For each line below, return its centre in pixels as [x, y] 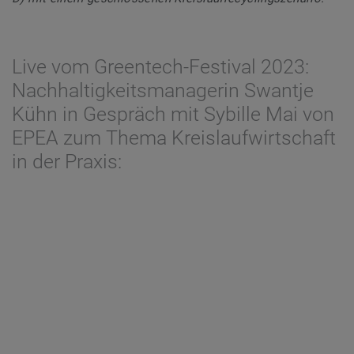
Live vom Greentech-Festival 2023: [160, 66]
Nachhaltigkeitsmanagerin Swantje [163, 90]
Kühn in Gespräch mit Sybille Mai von [173, 114]
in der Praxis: [67, 161]
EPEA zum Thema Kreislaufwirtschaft [174, 137]
